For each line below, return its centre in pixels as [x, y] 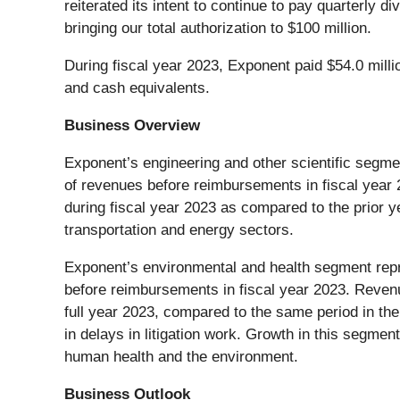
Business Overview [132, 126]
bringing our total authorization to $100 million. [222, 29]
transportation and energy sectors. [179, 230]
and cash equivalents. [139, 88]
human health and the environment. [181, 357]
